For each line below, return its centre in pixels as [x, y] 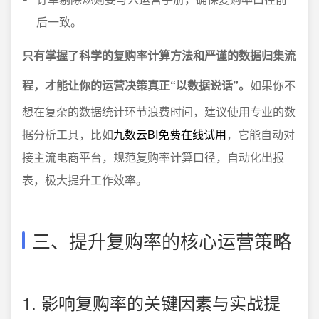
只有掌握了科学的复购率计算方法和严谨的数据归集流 [159, 55]
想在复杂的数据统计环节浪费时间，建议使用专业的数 [159, 111]
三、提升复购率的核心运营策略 [162, 240]
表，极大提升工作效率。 [85, 180]
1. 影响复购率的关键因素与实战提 [151, 302]
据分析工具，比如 [68, 134]
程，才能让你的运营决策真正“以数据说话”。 [136, 85]
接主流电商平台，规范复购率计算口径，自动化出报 [153, 157]
